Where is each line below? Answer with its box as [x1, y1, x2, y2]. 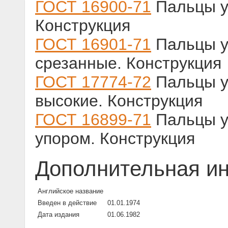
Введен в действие [38, 199, 97, 207]
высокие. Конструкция [35, 92, 203, 110]
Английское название [38, 187, 103, 195]
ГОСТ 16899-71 [35, 110, 151, 129]
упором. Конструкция [35, 129, 195, 148]
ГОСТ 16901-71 [35, 35, 151, 54]
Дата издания [38, 211, 79, 219]
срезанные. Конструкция [35, 54, 221, 73]
